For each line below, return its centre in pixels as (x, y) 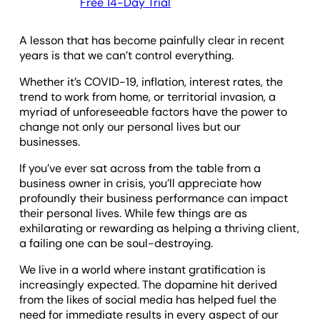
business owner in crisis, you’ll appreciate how (141, 183)
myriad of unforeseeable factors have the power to (154, 111)
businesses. (50, 141)
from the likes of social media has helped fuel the (148, 299)
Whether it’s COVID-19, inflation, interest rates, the (151, 81)
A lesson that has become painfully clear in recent (152, 40)
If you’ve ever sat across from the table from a (140, 168)
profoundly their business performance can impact (154, 198)
